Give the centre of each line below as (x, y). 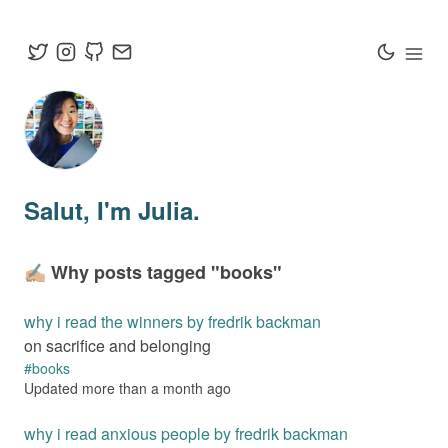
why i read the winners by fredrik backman (172, 321)
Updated (53, 387)
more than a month (142, 387)
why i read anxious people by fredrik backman (186, 433)
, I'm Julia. (141, 209)
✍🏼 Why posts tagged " (122, 271)
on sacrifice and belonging (117, 345)
